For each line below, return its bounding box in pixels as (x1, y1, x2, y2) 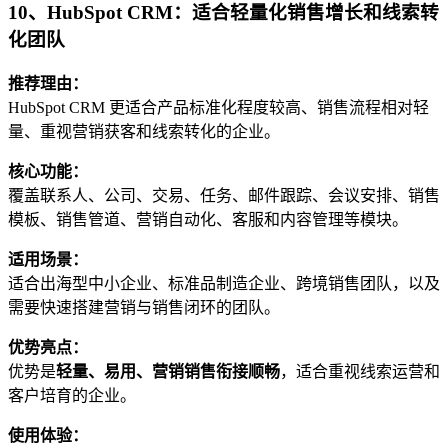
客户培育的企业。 (8, 387, 136, 405)
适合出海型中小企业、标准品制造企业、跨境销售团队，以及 (8, 275, 440, 293)
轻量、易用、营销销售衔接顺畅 (56, 363, 280, 381)
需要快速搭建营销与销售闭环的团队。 (8, 299, 280, 317)
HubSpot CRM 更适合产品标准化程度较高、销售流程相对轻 (8, 99, 429, 117)
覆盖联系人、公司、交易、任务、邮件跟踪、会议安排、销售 (8, 187, 440, 205)
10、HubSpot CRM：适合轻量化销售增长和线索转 (8, 2, 439, 24)
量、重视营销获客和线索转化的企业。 (8, 123, 280, 141)
